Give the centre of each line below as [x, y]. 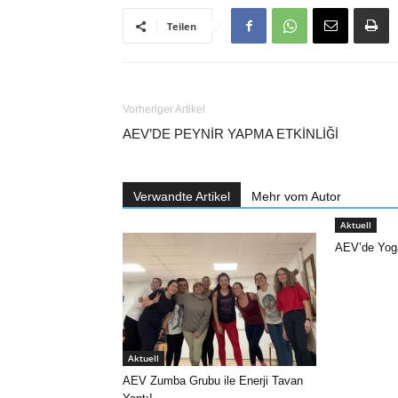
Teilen [182, 26]
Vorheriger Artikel [164, 109]
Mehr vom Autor [296, 196]
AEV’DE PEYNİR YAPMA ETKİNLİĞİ [231, 134]
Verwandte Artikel [182, 196]
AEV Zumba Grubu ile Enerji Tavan [213, 381]
